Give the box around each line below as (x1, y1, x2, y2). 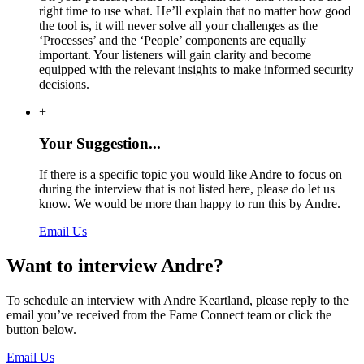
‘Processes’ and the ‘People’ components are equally (39, 32, 306, 47)
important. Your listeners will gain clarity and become (39, 47, 311, 62)
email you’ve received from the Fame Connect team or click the (6, 308, 331, 323)
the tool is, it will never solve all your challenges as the (39, 18, 318, 32)
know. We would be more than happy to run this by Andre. (39, 197, 340, 211)
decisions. (39, 76, 89, 91)
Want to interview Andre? (6, 255, 223, 277)
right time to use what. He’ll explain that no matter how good (39, 3, 351, 18)
